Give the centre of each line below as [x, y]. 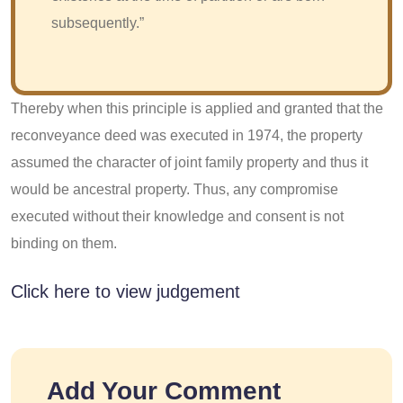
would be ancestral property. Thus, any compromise [175, 189]
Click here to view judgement [125, 291]
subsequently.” [98, 22]
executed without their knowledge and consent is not [177, 216]
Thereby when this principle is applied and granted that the [197, 108]
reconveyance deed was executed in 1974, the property [187, 135]
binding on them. [64, 243]
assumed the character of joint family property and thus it [189, 162]
